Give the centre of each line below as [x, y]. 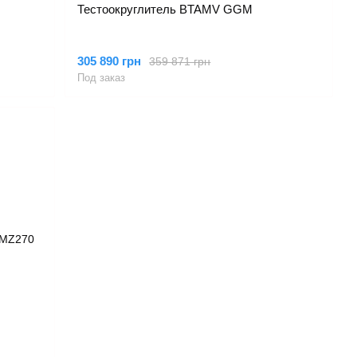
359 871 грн [180, 61]
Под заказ [102, 78]
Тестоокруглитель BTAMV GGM [165, 9]
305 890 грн [110, 61]
